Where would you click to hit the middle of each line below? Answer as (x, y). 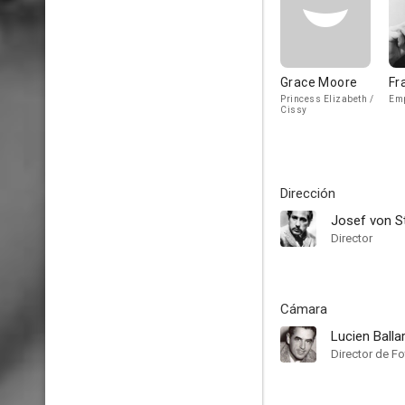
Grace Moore (319, 82)
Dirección (308, 193)
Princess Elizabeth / (327, 99)
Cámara (304, 309)
